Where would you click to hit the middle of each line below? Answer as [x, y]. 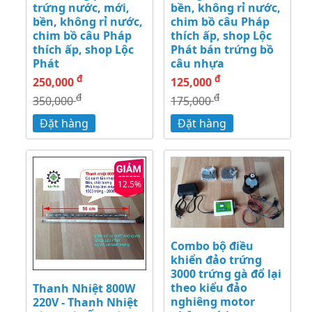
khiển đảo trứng [216, 260]
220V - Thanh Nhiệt [85, 303]
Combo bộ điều [212, 246]
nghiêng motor [213, 302]
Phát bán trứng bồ [222, 50]
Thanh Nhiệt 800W [84, 289]
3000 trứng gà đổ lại [226, 274]
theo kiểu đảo [209, 288]
